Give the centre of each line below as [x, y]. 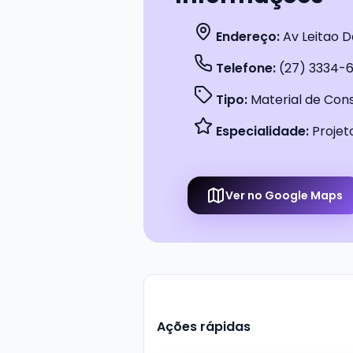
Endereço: [246, 37]
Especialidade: [261, 131]
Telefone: [244, 68]
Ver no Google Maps [284, 195]
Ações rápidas [204, 327]
